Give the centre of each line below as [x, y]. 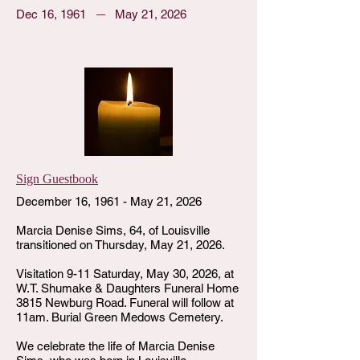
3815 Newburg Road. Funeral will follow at [125, 303]
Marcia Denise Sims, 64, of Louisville [113, 230]
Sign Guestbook [57, 179]
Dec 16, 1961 [51, 14]
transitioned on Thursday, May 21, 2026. [121, 245]
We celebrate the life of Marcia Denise [115, 346]
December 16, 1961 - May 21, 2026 [109, 201]
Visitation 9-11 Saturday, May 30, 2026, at [125, 274]
